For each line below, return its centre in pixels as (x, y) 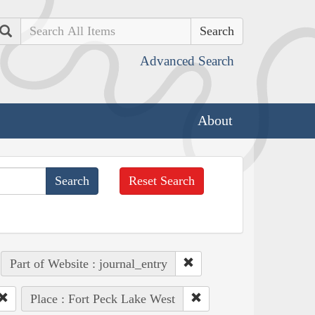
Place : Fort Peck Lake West (102, 298)
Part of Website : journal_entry (88, 263)
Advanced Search (187, 61)
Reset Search (162, 180)
